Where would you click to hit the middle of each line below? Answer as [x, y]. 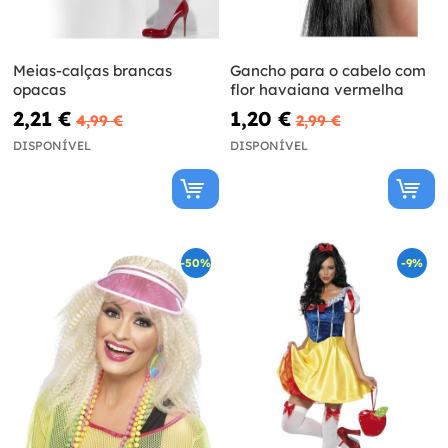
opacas [39, 90]
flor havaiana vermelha [316, 90]
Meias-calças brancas [92, 71]
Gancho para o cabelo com [327, 71]
